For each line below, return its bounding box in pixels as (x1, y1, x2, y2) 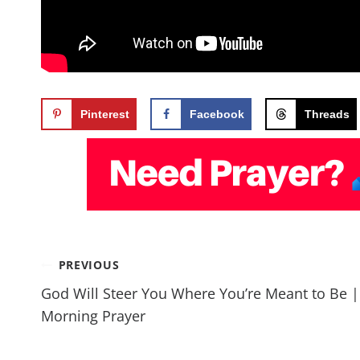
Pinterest (80, 108, 129, 121)
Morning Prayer (41, 306, 145, 326)
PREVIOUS (58, 257, 120, 273)
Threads (304, 108, 350, 121)
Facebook (189, 108, 244, 121)
